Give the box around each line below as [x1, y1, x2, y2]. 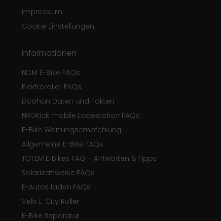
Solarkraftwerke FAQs [22, 168, 95, 178]
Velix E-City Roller [22, 196, 79, 207]
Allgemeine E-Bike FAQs [22, 139, 103, 149]
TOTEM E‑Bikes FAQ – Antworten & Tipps [22, 153, 157, 164]
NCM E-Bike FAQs [22, 68, 80, 78]
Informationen [22, 47, 76, 59]
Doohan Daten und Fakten [22, 96, 114, 107]
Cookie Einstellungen [22, 21, 94, 32]
